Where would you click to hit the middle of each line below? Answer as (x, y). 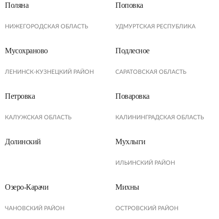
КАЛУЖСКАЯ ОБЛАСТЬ (38, 117)
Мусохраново (26, 51)
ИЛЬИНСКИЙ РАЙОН (145, 163)
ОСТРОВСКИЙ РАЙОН (147, 208)
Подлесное (132, 51)
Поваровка (132, 96)
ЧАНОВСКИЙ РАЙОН (35, 208)
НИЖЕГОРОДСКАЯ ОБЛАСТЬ (46, 26)
